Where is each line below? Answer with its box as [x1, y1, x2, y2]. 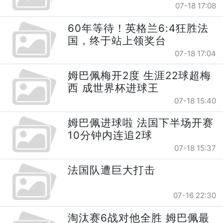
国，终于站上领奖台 [68, 34, 167, 47]
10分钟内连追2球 [68, 129, 153, 142]
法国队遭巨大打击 [68, 164, 156, 177]
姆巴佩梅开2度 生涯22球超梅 [68, 69, 212, 82]
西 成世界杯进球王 [68, 81, 159, 94]
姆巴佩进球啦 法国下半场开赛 [68, 116, 214, 129]
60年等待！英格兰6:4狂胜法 [68, 21, 209, 34]
